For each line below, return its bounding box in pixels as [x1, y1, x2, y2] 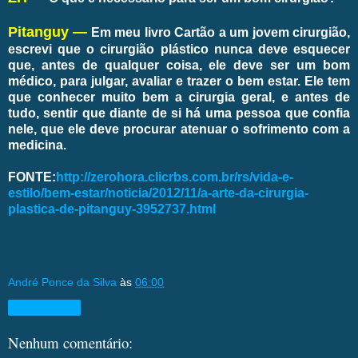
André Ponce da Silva [8, 275, 117, 288]
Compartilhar [16, 301, 73, 313]
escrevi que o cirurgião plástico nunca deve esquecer [8, 42, 350, 56]
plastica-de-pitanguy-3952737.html [8, 201, 216, 216]
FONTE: [8, 169, 56, 184]
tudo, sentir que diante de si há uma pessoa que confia [8, 105, 350, 120]
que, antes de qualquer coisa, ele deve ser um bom [8, 58, 350, 72]
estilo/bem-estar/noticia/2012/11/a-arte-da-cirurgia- [8, 185, 308, 200]
